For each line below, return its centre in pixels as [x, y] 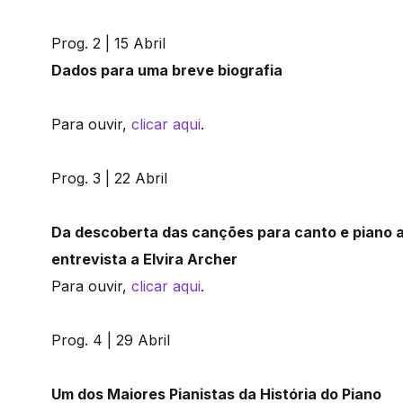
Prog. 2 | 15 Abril [108, 44]
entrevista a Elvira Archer [146, 260]
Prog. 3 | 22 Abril [109, 179]
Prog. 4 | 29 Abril [111, 340]
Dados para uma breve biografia [167, 71]
